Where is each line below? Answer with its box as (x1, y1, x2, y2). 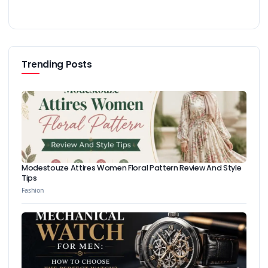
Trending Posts (22, 58, 92, 71)
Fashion (22, 185, 44, 194)
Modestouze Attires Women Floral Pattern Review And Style (22, 163, 242, 173)
